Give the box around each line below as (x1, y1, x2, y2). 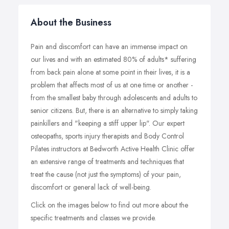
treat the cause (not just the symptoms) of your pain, (31, 169, 181, 179)
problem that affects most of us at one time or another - (31, 80, 193, 90)
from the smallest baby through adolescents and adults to (31, 93, 197, 103)
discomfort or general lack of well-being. (31, 182, 151, 192)
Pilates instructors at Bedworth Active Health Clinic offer (31, 144, 195, 154)
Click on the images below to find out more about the (31, 200, 188, 210)
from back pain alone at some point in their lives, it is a (31, 67, 190, 77)
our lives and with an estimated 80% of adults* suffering (31, 54, 196, 64)
